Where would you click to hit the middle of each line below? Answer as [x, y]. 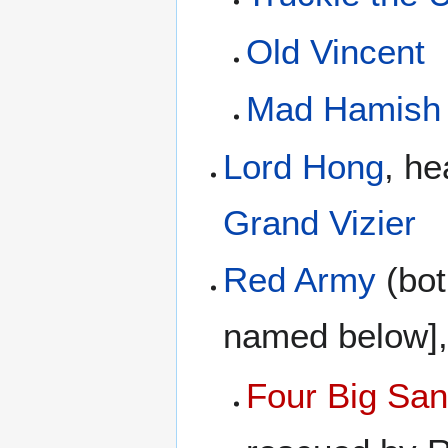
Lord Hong [304, 166]
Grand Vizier [320, 222]
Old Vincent [335, 51]
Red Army [300, 279]
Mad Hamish [343, 109]
